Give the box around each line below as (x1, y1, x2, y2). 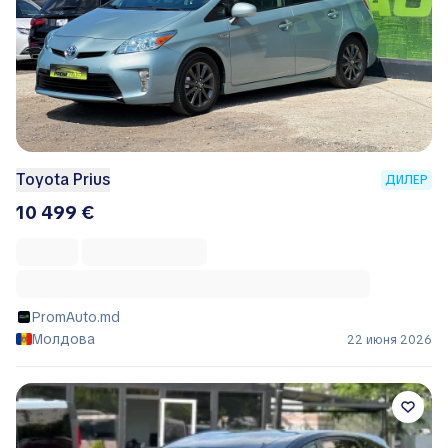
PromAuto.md (32, 307, 120, 326)
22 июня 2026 (347, 331, 432, 348)
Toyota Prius (16, 168, 110, 190)
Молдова (32, 329, 95, 348)
